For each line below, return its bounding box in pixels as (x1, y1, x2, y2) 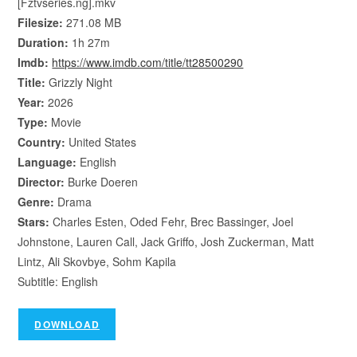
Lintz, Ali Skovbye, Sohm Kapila (18, 253, 177, 269)
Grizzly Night (49, 74, 113, 90)
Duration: (18, 34, 69, 50)
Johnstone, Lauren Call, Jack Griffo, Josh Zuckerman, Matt (18, 233, 315, 249)
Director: (18, 174, 65, 190)
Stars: (18, 214, 50, 229)
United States (65, 134, 137, 150)
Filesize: (18, 14, 64, 30)
